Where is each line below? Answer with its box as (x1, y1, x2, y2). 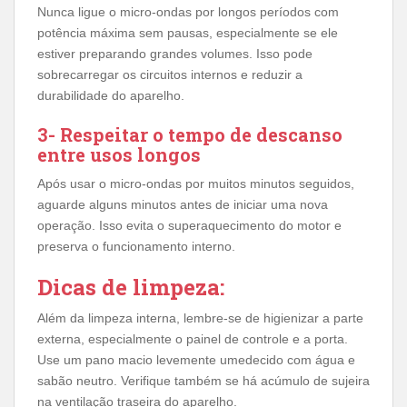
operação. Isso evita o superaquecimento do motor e (37, 217, 342, 233)
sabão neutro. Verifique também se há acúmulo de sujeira (37, 372, 370, 388)
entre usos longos (37, 142, 201, 166)
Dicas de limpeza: (37, 272, 224, 302)
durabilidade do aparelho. (37, 87, 184, 103)
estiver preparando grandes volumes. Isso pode (37, 45, 313, 61)
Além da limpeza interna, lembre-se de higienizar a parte (37, 310, 363, 325)
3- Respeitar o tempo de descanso (37, 122, 342, 146)
